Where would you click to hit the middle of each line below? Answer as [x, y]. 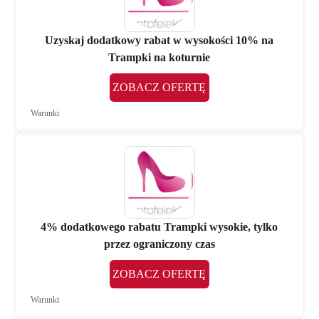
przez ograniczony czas [159, 244]
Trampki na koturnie [159, 58]
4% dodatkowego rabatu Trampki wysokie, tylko [159, 227]
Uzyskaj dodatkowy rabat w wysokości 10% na [159, 41]
